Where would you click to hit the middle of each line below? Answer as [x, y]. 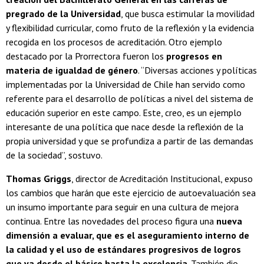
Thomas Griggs [39, 179]
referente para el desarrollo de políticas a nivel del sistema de [130, 99]
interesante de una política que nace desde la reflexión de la [125, 127]
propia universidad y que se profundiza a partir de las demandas [130, 141]
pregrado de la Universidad [63, 14]
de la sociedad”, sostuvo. [54, 155]
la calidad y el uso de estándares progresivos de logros [123, 250]
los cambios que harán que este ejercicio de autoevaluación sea [131, 193]
